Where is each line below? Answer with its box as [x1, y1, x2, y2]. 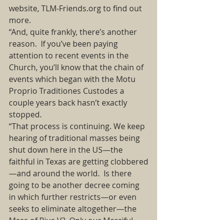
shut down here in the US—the [9, 144, 125, 155]
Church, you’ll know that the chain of [9, 62, 145, 73]
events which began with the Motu [9, 74, 137, 84]
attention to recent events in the [9, 50, 131, 61]
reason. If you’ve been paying [9, 38, 120, 49]
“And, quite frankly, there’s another [9, 27, 139, 37]
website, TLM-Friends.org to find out [9, 3, 144, 14]
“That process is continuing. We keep [9, 121, 147, 132]
